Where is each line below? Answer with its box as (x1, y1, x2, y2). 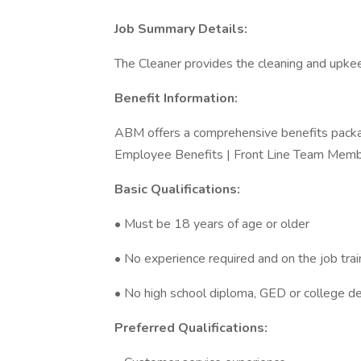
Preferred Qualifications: (114, 319, 268, 337)
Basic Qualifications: (114, 180, 240, 198)
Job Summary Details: (114, 20, 247, 38)
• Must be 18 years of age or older (114, 215, 309, 233)
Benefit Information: (114, 89, 238, 107)
